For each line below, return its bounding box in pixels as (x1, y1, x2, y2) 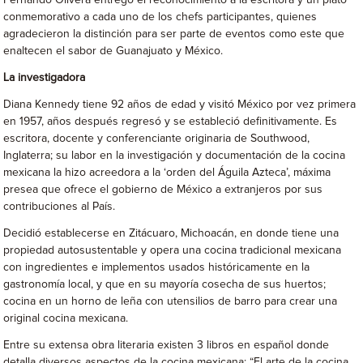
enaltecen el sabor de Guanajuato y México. (3, 45, 224, 57)
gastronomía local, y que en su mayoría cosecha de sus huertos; (3, 279, 327, 290)
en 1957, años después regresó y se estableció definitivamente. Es (3, 116, 338, 127)
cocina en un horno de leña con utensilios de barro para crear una (3, 296, 338, 307)
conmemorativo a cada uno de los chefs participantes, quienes (3, 11, 318, 23)
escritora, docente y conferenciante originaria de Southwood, (3, 133, 310, 144)
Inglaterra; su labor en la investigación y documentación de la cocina (3, 150, 346, 161)
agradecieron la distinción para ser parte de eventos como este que (3, 28, 345, 40)
